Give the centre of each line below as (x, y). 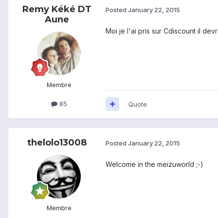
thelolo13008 (57, 142)
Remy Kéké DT (57, 9)
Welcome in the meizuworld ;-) (154, 164)
